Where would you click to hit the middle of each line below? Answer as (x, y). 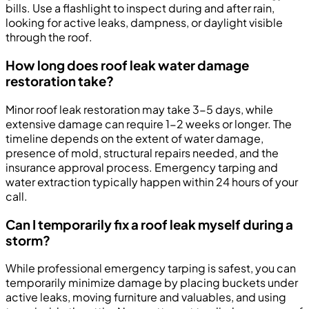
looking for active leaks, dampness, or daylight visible (144, 23)
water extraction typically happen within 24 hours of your (152, 181)
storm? (28, 240)
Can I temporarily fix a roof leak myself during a (149, 224)
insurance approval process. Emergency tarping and (142, 167)
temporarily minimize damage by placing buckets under (152, 283)
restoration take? (60, 81)
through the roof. (49, 37)
